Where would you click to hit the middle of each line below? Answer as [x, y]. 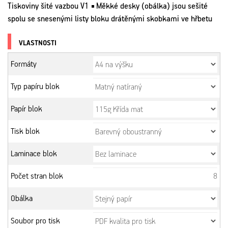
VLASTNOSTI [38, 44]
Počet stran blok [37, 176]
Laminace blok [34, 154]
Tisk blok [25, 131]
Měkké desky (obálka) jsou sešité [152, 7]
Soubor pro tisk [35, 221]
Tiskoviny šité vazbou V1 [49, 7]
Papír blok [26, 109]
